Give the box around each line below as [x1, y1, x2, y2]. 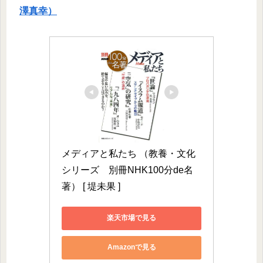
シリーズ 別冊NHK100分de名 [62, 164, 193, 175]
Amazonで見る [107, 243, 156, 252]
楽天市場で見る [107, 214, 156, 222]
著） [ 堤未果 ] [62, 181, 120, 191]
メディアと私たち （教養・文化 [62, 148, 195, 159]
